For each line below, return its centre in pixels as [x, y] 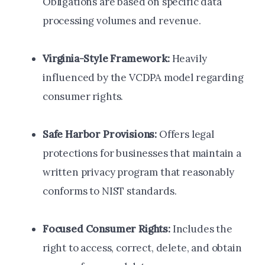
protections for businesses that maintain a [142, 153]
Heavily [188, 59]
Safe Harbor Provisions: [100, 135]
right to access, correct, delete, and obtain [142, 248]
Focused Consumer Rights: [106, 229]
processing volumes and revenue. [122, 21]
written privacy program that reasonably [138, 172]
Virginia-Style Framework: [106, 59]
